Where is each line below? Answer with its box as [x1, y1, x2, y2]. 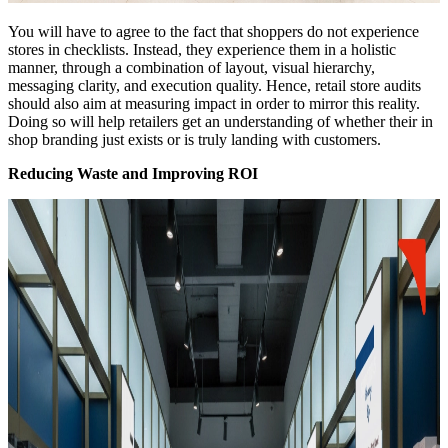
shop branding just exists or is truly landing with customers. [8, 130, 381, 148]
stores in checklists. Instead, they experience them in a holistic [8, 40, 396, 58]
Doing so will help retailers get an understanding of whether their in [8, 112, 433, 130]
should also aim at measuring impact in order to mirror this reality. [8, 94, 420, 112]
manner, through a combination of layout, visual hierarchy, [8, 58, 375, 76]
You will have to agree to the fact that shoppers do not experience [8, 22, 419, 40]
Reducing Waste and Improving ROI [8, 164, 258, 182]
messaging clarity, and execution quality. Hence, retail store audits [8, 76, 421, 94]
